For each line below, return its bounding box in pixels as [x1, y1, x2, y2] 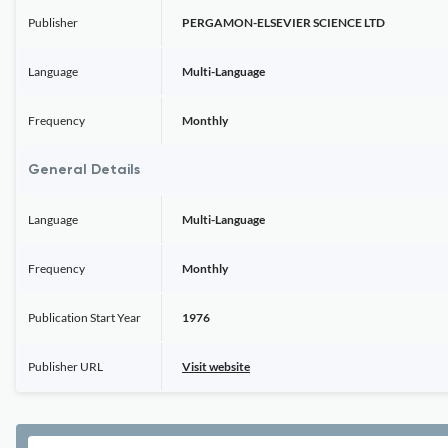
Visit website [182, 359, 250, 374]
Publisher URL [28, 359, 103, 374]
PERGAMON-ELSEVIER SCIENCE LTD [182, 15, 385, 30]
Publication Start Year [28, 310, 141, 325]
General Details [28, 163, 140, 177]
